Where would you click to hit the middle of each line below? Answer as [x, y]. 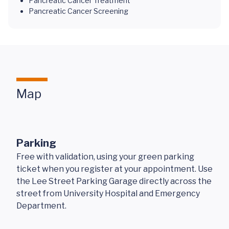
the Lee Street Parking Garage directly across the [114, 181]
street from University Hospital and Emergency [108, 193]
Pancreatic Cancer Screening [78, 11]
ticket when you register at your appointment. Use [114, 169]
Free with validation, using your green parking [105, 157]
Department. [41, 206]
